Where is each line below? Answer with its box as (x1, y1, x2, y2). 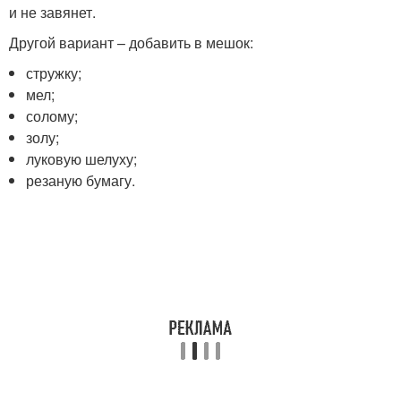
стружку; (26, 63, 82, 84)
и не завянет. (9, 2, 96, 23)
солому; (26, 106, 79, 127)
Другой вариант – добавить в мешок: (9, 32, 253, 54)
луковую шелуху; (26, 149, 138, 170)
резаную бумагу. (26, 170, 136, 192)
